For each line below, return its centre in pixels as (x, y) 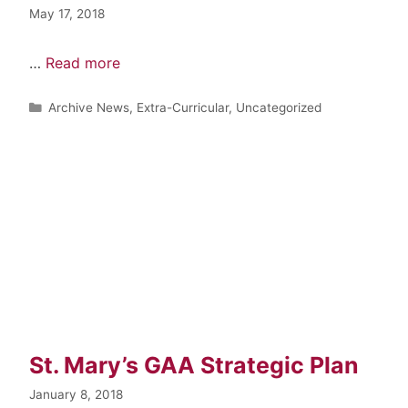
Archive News (89, 107)
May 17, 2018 (67, 13)
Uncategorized (279, 107)
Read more (83, 62)
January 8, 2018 (76, 394)
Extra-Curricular (183, 107)
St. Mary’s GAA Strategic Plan (194, 365)
